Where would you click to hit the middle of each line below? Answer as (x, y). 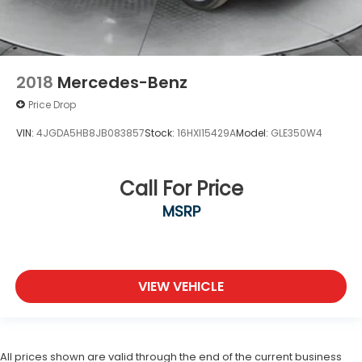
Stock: (161, 133)
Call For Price (181, 189)
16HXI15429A (206, 133)
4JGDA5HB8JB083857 (90, 133)
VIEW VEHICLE (181, 286)
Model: (253, 133)
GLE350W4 (297, 133)
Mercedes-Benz (124, 83)
